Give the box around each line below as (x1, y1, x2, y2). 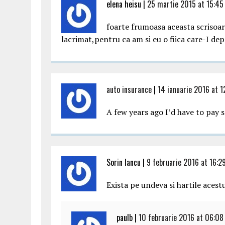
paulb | (117, 211, 139, 223)
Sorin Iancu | (106, 156, 147, 168)
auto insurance (106, 83, 152, 95)
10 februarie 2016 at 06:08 (139, 211, 223, 223)
